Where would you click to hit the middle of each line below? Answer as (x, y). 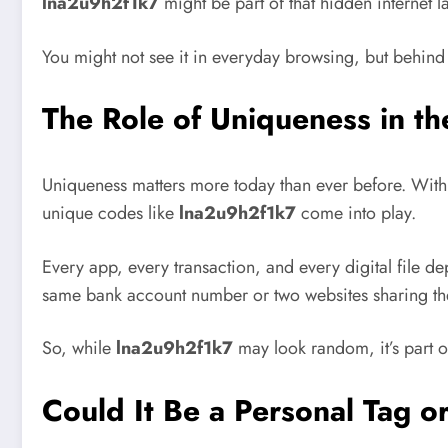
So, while (79, 348)
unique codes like (110, 213)
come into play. (356, 213)
